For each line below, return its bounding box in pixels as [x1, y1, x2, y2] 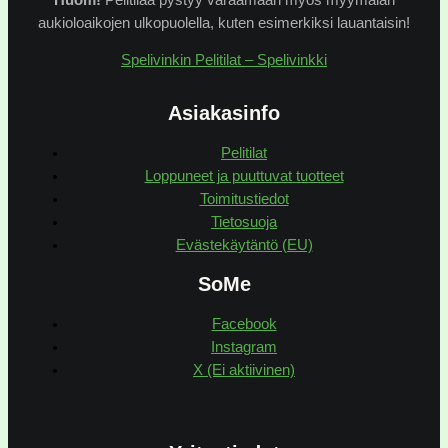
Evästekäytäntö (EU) [175, 236, 313, 253]
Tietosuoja [211, 213, 277, 230]
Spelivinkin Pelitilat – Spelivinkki [121, 52, 327, 69]
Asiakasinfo [168, 102, 280, 125]
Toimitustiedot [199, 190, 289, 207]
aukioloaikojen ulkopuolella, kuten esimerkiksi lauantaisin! [38, 14, 410, 31]
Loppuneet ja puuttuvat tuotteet [144, 167, 344, 184]
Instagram [211, 339, 277, 356]
